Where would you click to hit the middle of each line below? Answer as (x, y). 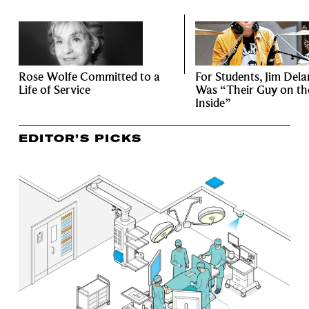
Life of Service (54, 90)
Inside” (213, 103)
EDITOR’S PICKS (80, 139)
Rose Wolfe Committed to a (89, 77)
